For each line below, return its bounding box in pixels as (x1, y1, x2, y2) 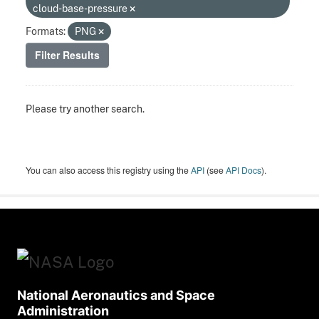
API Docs (226, 164, 261, 177)
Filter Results (35, 48, 100, 63)
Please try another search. (26, 103, 145, 115)
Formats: (26, 25, 66, 38)
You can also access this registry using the (26, 164, 191, 177)
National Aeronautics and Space (17, 288, 215, 303)
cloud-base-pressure (33, 2, 130, 15)
